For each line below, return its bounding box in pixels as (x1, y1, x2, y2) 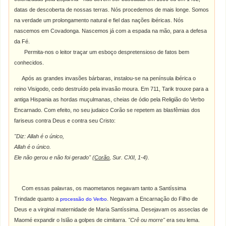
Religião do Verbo (162, 96, 205, 102)
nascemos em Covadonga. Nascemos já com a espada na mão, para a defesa (14, 28, 207, 34)
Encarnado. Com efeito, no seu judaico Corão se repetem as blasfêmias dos (14, 107, 201, 113)
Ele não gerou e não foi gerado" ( (14, 154, 95, 160)
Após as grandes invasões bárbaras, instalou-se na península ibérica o (14, 75, 196, 81)
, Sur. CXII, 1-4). (109, 154, 150, 160)
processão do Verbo (60, 196, 107, 202)
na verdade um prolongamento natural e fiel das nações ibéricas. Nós (14, 17, 184, 23)
